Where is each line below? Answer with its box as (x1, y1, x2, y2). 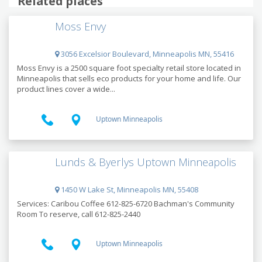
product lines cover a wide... (17, 84, 115, 95)
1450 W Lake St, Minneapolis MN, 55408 (59, 184, 198, 195)
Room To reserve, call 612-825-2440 (17, 208, 140, 219)
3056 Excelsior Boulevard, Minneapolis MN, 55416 (59, 49, 234, 60)
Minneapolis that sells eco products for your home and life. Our (17, 73, 241, 84)
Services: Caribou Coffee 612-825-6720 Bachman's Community (17, 198, 235, 209)
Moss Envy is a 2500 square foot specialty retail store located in (17, 63, 241, 74)
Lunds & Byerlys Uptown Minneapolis (55, 154, 236, 169)
